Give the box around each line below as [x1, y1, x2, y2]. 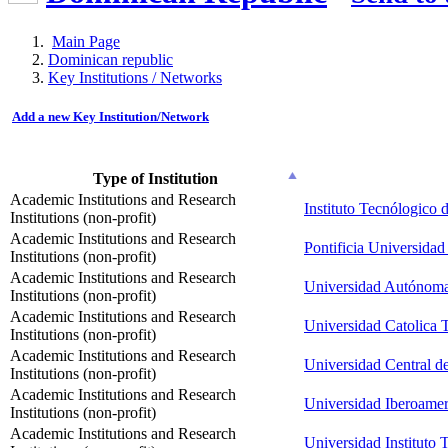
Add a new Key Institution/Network [12, 109, 209, 125]
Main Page [52, 32, 120, 50]
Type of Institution [93, 170, 218, 188]
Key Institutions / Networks [48, 68, 222, 86]
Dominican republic [48, 50, 173, 68]
